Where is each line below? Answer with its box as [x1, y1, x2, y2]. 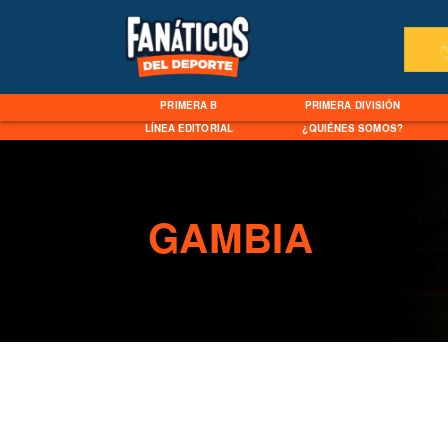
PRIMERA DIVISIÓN [304, 98, 401, 113]
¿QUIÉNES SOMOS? [302, 121, 403, 136]
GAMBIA [147, 208, 314, 266]
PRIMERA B [160, 98, 218, 113]
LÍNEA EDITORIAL [144, 121, 233, 136]
